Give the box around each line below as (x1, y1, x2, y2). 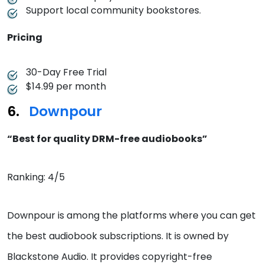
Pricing (7, 31, 42, 45)
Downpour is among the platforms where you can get (7, 209, 256, 223)
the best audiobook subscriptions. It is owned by (7, 229, 229, 243)
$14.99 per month (26, 80, 106, 94)
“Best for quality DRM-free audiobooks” (7, 132, 207, 146)
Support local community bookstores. (26, 4, 203, 18)
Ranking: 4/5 (7, 170, 65, 184)
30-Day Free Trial (26, 65, 107, 80)
